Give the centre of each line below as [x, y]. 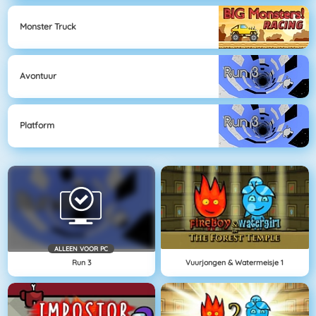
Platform [37, 126]
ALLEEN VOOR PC [81, 248]
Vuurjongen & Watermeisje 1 [235, 262]
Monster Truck [48, 27]
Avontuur [38, 76]
